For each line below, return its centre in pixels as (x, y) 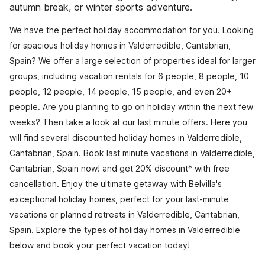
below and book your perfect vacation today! (100, 245)
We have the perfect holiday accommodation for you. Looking (132, 30)
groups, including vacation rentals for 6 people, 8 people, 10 (129, 76)
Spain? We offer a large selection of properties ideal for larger (132, 61)
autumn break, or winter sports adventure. (101, 7)
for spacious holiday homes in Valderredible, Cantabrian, (120, 45)
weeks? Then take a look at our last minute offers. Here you (128, 122)
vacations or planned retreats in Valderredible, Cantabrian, (125, 214)
